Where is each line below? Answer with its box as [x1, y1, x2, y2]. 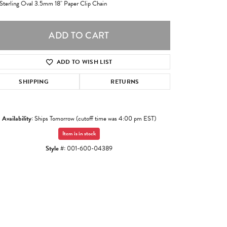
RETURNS [110, 77, 139, 87]
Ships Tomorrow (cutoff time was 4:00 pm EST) [34, 113, 156, 124]
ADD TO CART [49, 29, 109, 43]
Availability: [2, 113, 33, 124]
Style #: [46, 143, 65, 154]
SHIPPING [19, 77, 49, 87]
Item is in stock [62, 129, 96, 138]
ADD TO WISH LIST [56, 57, 112, 67]
